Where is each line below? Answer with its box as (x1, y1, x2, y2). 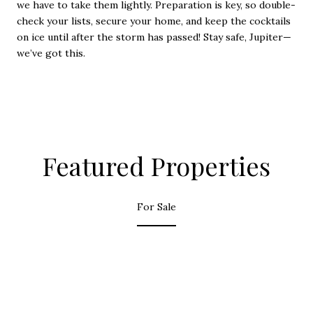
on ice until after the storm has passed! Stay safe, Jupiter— (17, 30, 291, 43)
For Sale (137, 201, 176, 214)
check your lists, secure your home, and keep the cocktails (17, 14, 291, 27)
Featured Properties (43, 148, 270, 182)
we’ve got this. (17, 46, 85, 59)
